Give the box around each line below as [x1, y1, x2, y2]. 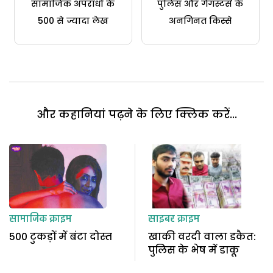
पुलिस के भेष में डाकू [147, 243, 239, 258]
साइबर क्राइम [147, 211, 200, 229]
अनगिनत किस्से [168, 14, 232, 27]
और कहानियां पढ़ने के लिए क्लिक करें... [36, 106, 237, 122]
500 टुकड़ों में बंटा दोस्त [9, 230, 112, 244]
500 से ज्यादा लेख [37, 14, 108, 27]
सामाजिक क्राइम [9, 211, 72, 229]
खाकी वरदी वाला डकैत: [147, 230, 256, 244]
